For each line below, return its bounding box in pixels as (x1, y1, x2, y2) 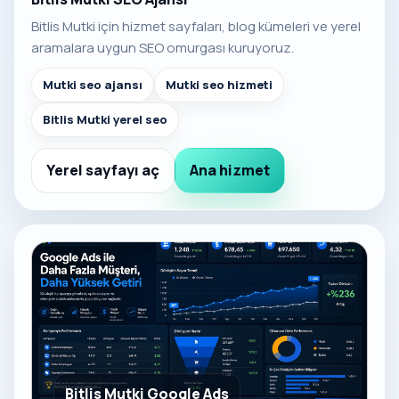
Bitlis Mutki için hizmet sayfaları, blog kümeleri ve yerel (31, 17, 361, 37)
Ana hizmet (190, 160, 270, 181)
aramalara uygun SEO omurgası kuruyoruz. (31, 38, 294, 58)
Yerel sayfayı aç (46, 160, 159, 181)
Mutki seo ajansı (43, 77, 142, 94)
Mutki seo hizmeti (166, 77, 273, 94)
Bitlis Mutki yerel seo (43, 111, 167, 128)
